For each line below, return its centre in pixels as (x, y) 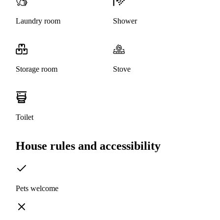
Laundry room (38, 21)
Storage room (37, 69)
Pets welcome (37, 189)
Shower (125, 21)
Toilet (25, 117)
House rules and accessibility (88, 146)
